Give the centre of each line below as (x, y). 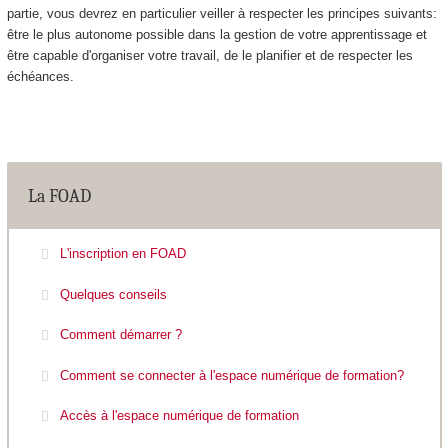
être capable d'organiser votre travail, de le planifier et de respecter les (209, 55)
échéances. (40, 76)
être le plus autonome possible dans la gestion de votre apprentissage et (216, 34)
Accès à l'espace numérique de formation (179, 416)
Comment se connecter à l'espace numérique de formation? (232, 375)
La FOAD (59, 197)
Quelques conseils (113, 294)
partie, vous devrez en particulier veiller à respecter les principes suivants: (221, 13)
